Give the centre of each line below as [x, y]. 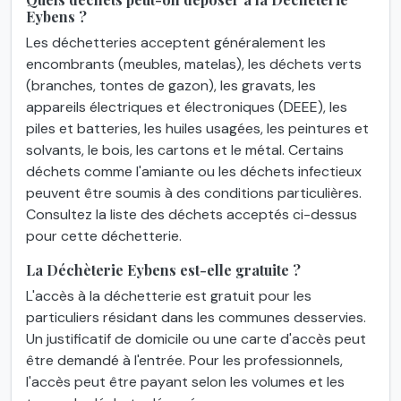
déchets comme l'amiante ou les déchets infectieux [194, 172]
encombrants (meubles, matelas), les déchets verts [194, 64]
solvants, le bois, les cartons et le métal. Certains [185, 150]
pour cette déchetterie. [104, 236]
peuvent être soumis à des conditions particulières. [194, 193]
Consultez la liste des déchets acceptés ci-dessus [192, 215]
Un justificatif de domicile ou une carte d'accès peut [196, 339]
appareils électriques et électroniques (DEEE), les [187, 107]
